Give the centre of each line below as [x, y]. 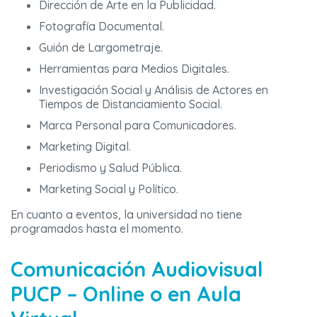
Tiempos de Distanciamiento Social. [131, 104]
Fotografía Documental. [102, 26]
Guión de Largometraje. [101, 47]
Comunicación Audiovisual [137, 269]
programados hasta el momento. [97, 228]
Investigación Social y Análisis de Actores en [154, 90]
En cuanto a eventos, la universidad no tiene [126, 214]
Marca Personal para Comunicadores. [138, 125]
